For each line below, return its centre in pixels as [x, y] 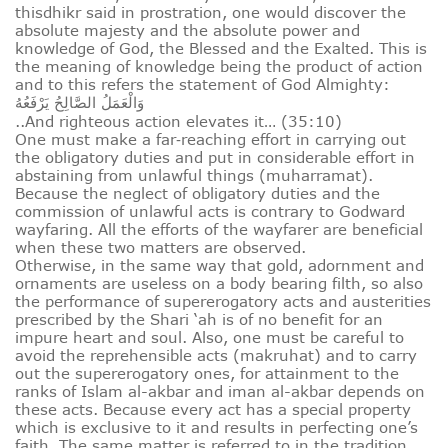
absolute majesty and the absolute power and [187, 30]
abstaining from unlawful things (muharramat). [194, 175]
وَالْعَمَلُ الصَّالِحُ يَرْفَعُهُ [79, 102]
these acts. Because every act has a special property [213, 409]
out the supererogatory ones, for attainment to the [207, 373]
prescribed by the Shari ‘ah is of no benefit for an [199, 319]
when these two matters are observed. [160, 247]
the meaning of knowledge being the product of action [219, 66]
